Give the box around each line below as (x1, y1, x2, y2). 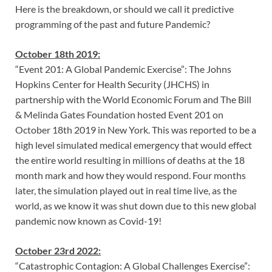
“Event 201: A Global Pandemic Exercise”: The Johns (15, 63, 231, 75)
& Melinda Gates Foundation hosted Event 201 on (15, 109, 223, 121)
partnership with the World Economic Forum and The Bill (15, 93, 251, 106)
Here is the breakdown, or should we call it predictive (15, 3, 234, 15)
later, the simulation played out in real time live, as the (15, 185, 237, 197)
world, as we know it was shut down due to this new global (15, 200, 256, 212)
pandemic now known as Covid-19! (15, 215, 161, 227)
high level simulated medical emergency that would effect (15, 139, 252, 151)
